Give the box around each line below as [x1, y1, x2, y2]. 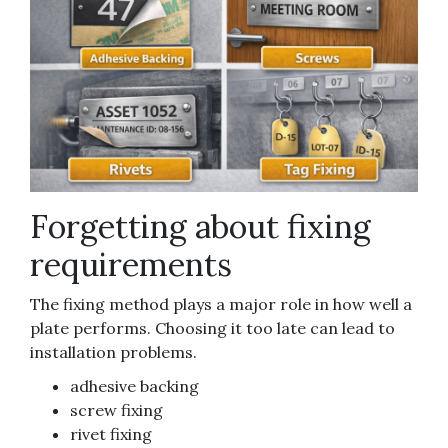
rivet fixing [70, 423, 152, 444]
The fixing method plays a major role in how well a [30, 293, 412, 314]
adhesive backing [70, 375, 199, 396]
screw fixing [70, 399, 163, 420]
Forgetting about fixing [30, 205, 371, 247]
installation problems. [30, 341, 197, 362]
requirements [30, 243, 232, 285]
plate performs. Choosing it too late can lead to [30, 317, 395, 338]
